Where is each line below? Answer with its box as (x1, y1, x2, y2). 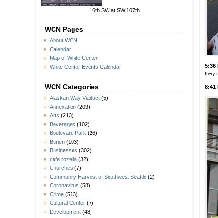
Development (50, 209, 81, 215)
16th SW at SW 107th (89, 7, 140, 14)
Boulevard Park (50, 130, 86, 136)
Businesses (50, 147, 77, 154)
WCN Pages (45, 25, 83, 34)
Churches (50, 165, 73, 171)
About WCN (50, 37, 77, 44)
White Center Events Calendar (50, 64, 121, 70)
